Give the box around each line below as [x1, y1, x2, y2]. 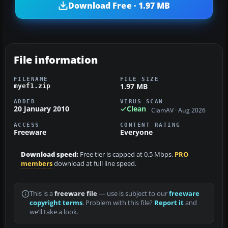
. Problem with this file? [82, 198, 154, 207]
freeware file [54, 189, 97, 198]
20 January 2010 [14, 104, 69, 114]
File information [14, 53, 98, 67]
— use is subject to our [97, 189, 169, 198]
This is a [30, 189, 54, 198]
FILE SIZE [120, 76, 159, 82]
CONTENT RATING [120, 121, 181, 128]
